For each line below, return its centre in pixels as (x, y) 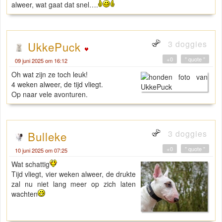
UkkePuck (56, 47)
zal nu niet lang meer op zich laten (74, 184)
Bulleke (47, 137)
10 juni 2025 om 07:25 (41, 150)
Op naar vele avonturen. (50, 94)
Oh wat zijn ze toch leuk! (50, 75)
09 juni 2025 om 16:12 (41, 61)
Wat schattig (30, 164)
